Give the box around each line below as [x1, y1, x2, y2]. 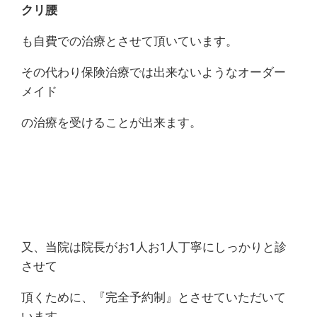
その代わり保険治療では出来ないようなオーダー [21, 64, 286, 79]
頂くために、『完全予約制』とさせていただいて [21, 289, 286, 304]
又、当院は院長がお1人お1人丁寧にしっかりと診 [21, 239, 287, 254]
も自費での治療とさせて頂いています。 [21, 33, 238, 48]
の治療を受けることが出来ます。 [21, 115, 202, 129]
